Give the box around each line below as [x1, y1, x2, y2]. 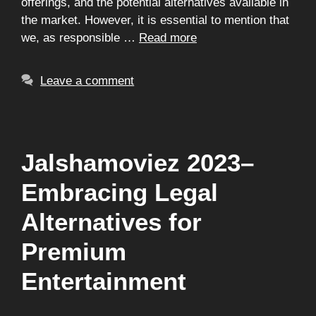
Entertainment [21, 267, 186, 295]
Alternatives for [21, 208, 202, 236]
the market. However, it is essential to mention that [21, 13, 289, 27]
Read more [139, 31, 197, 44]
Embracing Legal [21, 178, 218, 206]
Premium [21, 238, 126, 265]
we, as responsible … [21, 31, 139, 44]
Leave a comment [40, 74, 135, 87]
